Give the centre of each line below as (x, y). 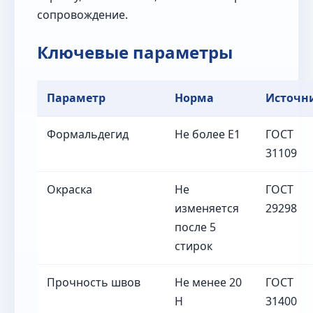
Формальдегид (88, 134)
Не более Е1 (208, 134)
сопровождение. (82, 15)
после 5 (195, 227)
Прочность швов (94, 282)
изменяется (207, 208)
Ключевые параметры (135, 52)
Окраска (70, 189)
